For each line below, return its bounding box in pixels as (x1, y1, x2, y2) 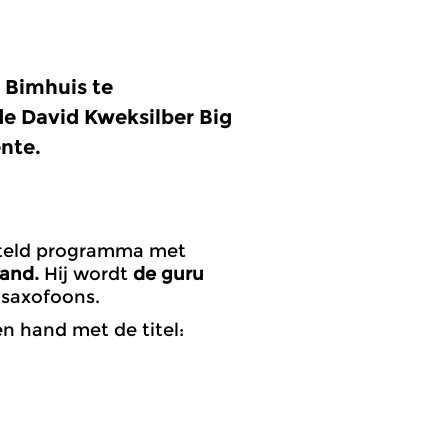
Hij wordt (39, 263, 133, 285)
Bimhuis (5, 75, 87, 99)
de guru (133, 263, 204, 285)
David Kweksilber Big (21, 105, 232, 129)
